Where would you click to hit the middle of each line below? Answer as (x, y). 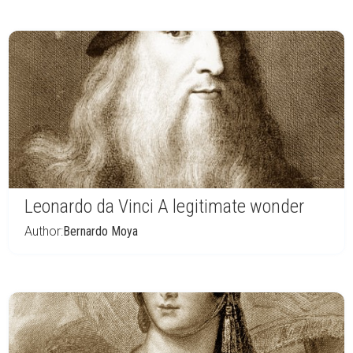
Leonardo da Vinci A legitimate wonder (164, 206)
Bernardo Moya (100, 231)
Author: (44, 231)
